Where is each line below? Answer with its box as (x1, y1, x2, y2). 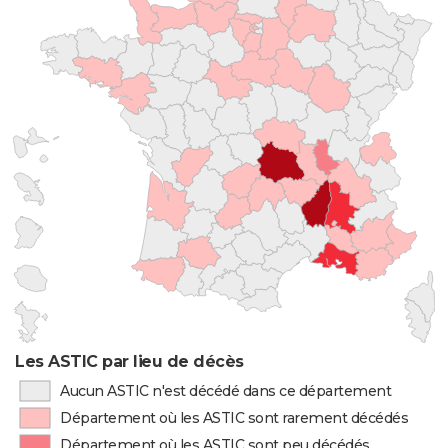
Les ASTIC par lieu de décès (15, 352, 244, 371)
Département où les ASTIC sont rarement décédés (60, 409, 409, 427)
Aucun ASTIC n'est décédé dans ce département (59, 382, 392, 400)
